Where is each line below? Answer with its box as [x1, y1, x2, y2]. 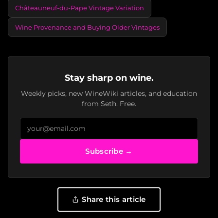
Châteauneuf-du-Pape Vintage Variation [15, 3, 144, 12]
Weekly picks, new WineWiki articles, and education [21, 89, 197, 97]
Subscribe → [85, 146, 133, 156]
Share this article [82, 194, 146, 204]
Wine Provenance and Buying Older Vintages [15, 23, 160, 31]
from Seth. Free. [82, 99, 136, 108]
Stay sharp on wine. [64, 72, 154, 83]
